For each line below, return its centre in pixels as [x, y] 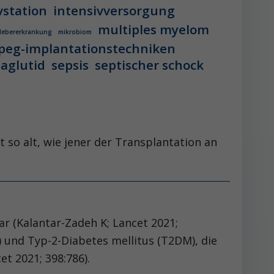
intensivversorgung [114, 10]
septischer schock [149, 65]
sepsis [70, 65]
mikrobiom [75, 32]
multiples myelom [154, 29]
